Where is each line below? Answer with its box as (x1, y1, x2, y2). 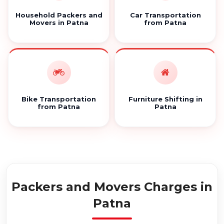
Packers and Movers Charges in (11, 179, 212, 194)
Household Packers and (15, 11, 102, 19)
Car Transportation (129, 11, 201, 19)
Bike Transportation (21, 95, 96, 103)
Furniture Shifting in (128, 95, 202, 103)
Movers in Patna (29, 18, 88, 26)
